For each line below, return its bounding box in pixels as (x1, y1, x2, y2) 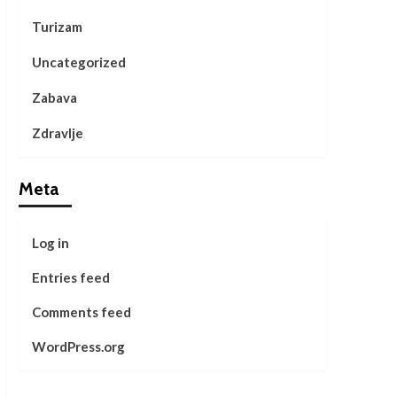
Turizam (31, 18, 82, 35)
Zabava (31, 89, 77, 105)
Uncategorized (31, 53, 126, 70)
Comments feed (31, 303, 131, 320)
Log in (31, 234, 69, 251)
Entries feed (31, 269, 110, 285)
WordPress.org (31, 338, 125, 354)
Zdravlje (31, 124, 83, 141)
